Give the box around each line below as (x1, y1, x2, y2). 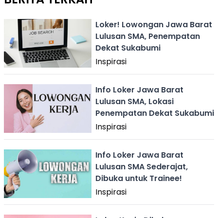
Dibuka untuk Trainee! (95, 173, 182, 184)
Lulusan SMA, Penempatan (95, 31, 200, 42)
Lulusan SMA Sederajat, (95, 161, 188, 172)
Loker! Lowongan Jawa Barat (95, 19, 212, 30)
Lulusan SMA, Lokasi (95, 96, 174, 107)
